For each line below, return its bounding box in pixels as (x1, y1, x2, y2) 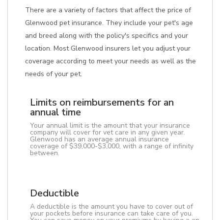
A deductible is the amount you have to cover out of (30, 202, 193, 211)
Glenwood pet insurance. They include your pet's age (25, 18, 193, 27)
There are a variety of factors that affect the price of (25, 5, 191, 15)
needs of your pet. (25, 69, 82, 79)
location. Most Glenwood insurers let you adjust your (25, 44, 191, 53)
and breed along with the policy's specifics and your (25, 31, 188, 40)
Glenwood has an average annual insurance (30, 135, 169, 144)
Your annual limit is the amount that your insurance (30, 121, 190, 130)
